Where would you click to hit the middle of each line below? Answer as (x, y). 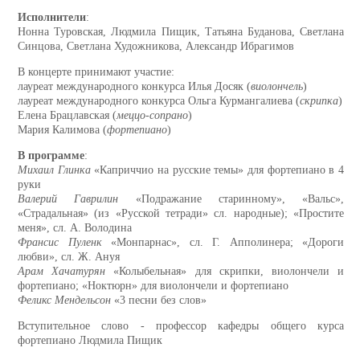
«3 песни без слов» (159, 301)
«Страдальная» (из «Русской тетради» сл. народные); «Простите (181, 214)
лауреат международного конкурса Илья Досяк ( (134, 87)
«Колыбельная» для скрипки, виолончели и (225, 272)
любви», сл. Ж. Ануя (69, 257)
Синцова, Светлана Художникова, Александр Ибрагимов (156, 47)
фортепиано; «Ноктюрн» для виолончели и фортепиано (153, 286)
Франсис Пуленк (60, 243)
